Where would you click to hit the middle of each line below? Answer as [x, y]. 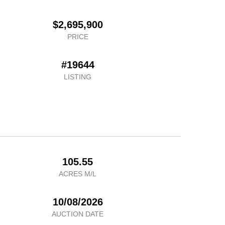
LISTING [78, 77]
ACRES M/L [78, 174]
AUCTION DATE [78, 214]
